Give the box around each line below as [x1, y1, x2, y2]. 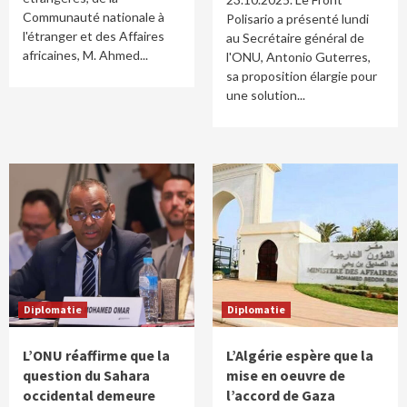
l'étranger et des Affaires [23, 28, 164, 44]
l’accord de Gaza [226, 386, 335, 404]
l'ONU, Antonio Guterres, [226, 49, 371, 65]
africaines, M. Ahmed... [23, 47, 148, 63]
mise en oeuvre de [226, 366, 345, 384]
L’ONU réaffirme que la [23, 346, 170, 364]
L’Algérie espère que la [226, 346, 373, 364]
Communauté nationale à [23, 9, 164, 25]
